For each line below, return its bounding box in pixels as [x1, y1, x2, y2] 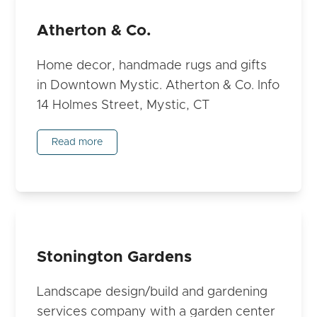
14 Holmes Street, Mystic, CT [37, 99, 210, 113]
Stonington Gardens [37, 249, 192, 266]
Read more [52, 137, 103, 148]
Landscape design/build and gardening [37, 286, 268, 299]
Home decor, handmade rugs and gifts [37, 59, 267, 73]
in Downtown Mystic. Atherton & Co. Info [37, 79, 280, 93]
